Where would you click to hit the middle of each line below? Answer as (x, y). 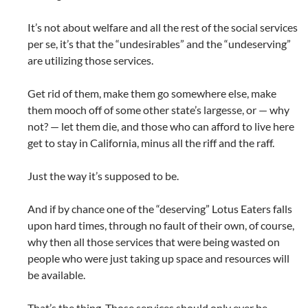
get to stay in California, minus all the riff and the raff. (151, 143)
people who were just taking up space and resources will (158, 258)
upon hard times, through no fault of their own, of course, (161, 225)
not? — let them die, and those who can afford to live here (161, 126)
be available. (56, 275)
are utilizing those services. (90, 60)
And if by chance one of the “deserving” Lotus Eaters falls (160, 209)
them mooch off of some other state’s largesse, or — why (158, 110)
